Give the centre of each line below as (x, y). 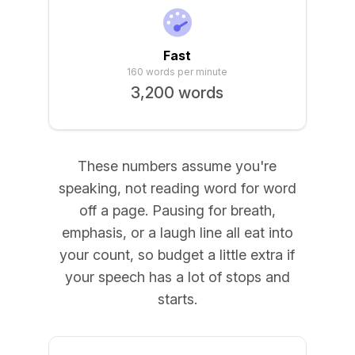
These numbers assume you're (177, 166)
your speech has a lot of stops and (177, 277)
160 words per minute (177, 72)
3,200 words (177, 93)
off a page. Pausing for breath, (177, 210)
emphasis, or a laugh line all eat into (177, 233)
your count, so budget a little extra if (177, 255)
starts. (177, 299)
